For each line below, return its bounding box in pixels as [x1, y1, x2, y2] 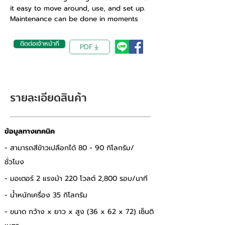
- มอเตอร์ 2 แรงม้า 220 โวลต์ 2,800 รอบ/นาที [5, 173, 150, 184]
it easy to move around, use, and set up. [10, 3, 146, 14]
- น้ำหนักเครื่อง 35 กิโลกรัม [5, 190, 90, 200]
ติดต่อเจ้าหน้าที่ [20, 39, 59, 49]
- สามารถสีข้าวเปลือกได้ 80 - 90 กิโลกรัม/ [5, 143, 134, 153]
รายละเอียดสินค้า [10, 89, 87, 106]
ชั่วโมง [5, 157, 27, 167]
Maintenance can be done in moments [10, 14, 138, 24]
